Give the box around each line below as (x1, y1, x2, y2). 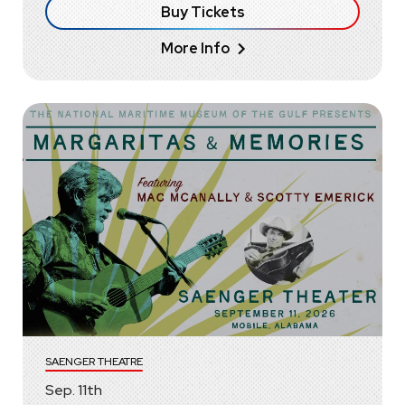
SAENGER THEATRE (45, 354, 143, 370)
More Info (160, 38, 230, 58)
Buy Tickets (160, 2, 245, 22)
